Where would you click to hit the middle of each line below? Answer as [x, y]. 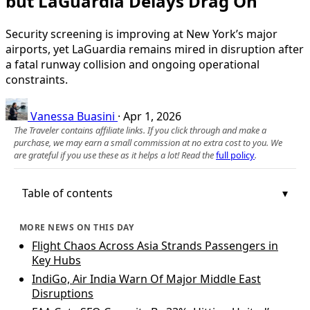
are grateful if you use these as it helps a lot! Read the [115, 155]
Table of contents [67, 193]
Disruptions [63, 293]
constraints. [37, 79]
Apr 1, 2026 [152, 116]
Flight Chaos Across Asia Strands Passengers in [155, 245]
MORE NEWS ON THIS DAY [77, 227]
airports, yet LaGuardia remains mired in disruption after [155, 49]
